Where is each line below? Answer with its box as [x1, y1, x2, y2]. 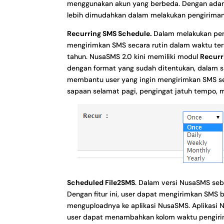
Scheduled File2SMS [67, 178, 135, 187]
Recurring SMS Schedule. [67, 29, 154, 38]
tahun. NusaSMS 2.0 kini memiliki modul [67, 52, 200, 61]
